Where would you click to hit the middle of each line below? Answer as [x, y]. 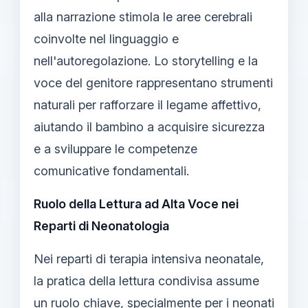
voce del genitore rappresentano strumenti [153, 82]
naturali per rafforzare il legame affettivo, [147, 104]
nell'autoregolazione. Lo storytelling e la [146, 60]
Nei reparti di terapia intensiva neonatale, [149, 258]
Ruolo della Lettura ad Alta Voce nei [136, 203]
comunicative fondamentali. [111, 170]
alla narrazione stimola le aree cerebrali [143, 16]
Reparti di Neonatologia [101, 225]
